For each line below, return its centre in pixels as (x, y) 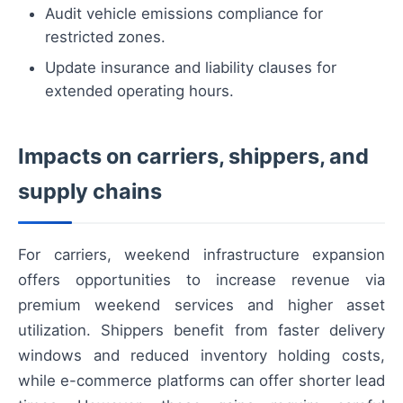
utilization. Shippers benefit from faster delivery (201, 330)
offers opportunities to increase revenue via (201, 279)
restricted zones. (105, 36)
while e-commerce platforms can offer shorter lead (201, 380)
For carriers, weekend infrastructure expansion (201, 254)
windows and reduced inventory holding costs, (201, 355)
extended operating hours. (139, 90)
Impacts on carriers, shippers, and (193, 156)
